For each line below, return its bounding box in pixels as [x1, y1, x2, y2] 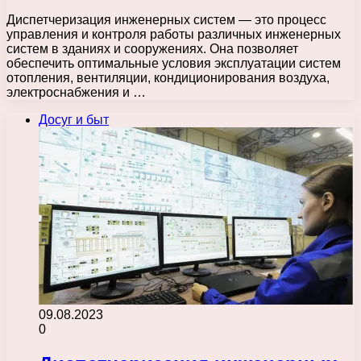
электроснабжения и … [6, 85, 146, 99]
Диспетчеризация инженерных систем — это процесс [6, 12, 326, 27]
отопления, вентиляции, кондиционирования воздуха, [6, 70, 330, 85]
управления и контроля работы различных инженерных [6, 27, 341, 41]
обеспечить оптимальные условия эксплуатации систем [6, 56, 341, 70]
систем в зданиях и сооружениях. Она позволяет [6, 41, 298, 56]
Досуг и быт [39, 112, 109, 127]
